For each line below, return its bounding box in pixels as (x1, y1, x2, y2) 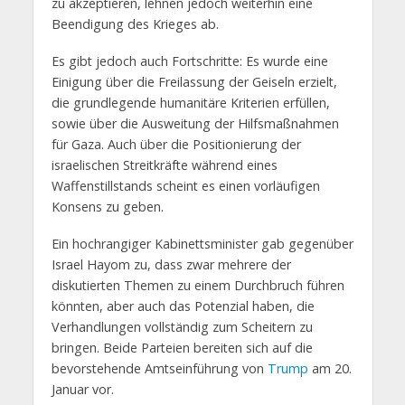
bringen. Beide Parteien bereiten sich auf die (51, 338, 313, 356)
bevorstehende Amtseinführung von (51, 359, 268, 377)
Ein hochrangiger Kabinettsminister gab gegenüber (51, 234, 353, 252)
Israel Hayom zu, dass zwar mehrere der (51, 255, 291, 273)
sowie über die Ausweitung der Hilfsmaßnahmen (51, 114, 339, 132)
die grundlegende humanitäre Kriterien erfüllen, (51, 93, 330, 111)
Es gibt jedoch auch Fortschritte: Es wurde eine (51, 52, 328, 70)
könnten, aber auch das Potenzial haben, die (51, 297, 315, 315)
